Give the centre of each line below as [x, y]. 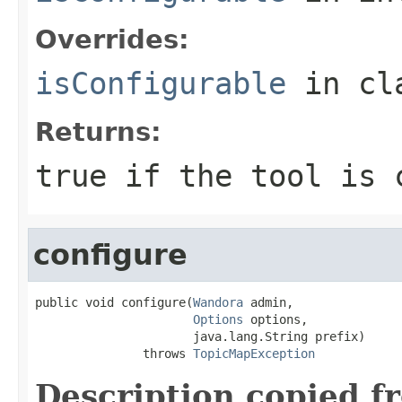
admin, [268, 302]
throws [114, 353]
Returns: [98, 131]
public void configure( [114, 302]
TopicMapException [254, 353]
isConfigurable [161, 83]
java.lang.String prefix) [200, 336]
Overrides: [112, 39]
